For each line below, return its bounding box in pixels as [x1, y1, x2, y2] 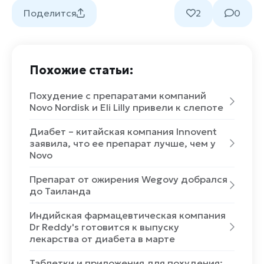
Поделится [24, 6, 77, 19]
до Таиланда [29, 184, 91, 197]
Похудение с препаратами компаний [29, 89, 206, 101]
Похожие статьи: [29, 62, 133, 78]
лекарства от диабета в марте [29, 232, 175, 245]
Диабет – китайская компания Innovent [29, 125, 217, 137]
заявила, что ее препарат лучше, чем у [29, 137, 216, 149]
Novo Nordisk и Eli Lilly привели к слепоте [29, 101, 223, 113]
